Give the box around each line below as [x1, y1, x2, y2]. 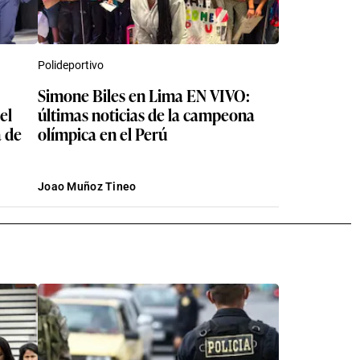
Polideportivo [38, 58, 104, 72]
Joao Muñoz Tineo [38, 179, 137, 193]
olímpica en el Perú [38, 121, 167, 145]
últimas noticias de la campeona [38, 101, 255, 126]
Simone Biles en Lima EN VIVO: [38, 82, 250, 107]
